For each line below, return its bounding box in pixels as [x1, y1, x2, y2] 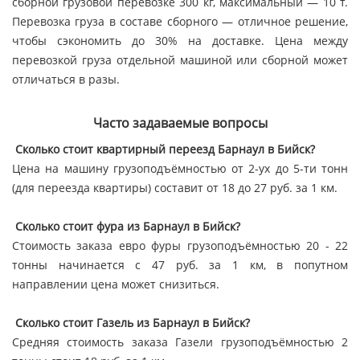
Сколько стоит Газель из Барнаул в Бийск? [12, 315, 250, 331]
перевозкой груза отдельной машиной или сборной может [12, 52, 348, 68]
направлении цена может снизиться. [12, 276, 219, 292]
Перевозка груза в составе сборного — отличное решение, [12, 14, 348, 30]
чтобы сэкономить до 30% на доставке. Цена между [12, 33, 348, 49]
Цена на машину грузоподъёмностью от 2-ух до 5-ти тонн [12, 161, 348, 177]
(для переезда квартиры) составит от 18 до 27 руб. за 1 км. [12, 180, 337, 196]
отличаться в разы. [12, 72, 120, 88]
